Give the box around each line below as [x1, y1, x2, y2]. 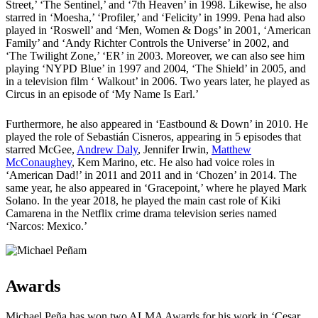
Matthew [212, 143, 251, 156]
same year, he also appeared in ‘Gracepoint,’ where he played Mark [6, 182, 307, 194]
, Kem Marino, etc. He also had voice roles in [72, 156, 275, 169]
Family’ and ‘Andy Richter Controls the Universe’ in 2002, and [6, 37, 289, 50]
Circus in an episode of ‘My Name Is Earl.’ [6, 88, 199, 101]
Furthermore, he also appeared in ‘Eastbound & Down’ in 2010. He [6, 118, 308, 131]
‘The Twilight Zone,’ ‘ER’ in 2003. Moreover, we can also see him [6, 50, 305, 62]
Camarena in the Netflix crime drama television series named [6, 207, 277, 220]
